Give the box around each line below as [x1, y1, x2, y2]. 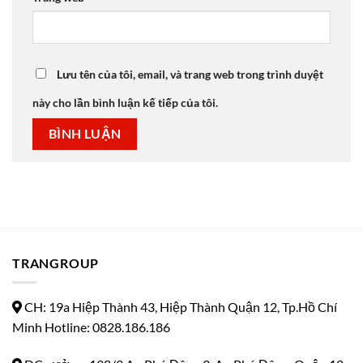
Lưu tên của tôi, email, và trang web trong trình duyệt [57, 66, 323, 81]
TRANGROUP [12, 254, 100, 271]
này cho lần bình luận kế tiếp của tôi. [32, 95, 218, 109]
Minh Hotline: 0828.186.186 [12, 319, 170, 335]
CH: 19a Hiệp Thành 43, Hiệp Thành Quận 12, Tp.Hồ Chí [24, 299, 337, 315]
